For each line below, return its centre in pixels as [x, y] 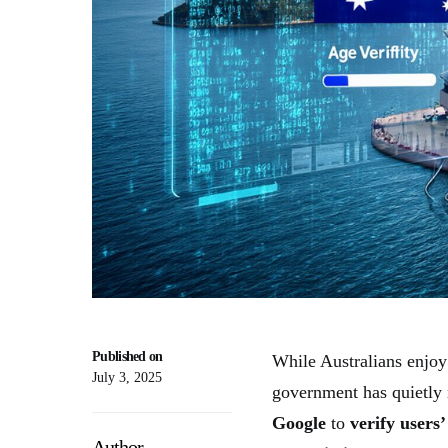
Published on [127, 356]
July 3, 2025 [127, 377]
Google [299, 422]
